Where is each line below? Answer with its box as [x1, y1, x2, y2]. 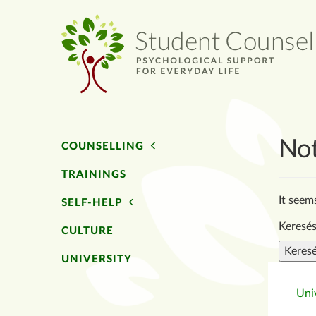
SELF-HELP [61, 197, 122, 208]
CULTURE [61, 226, 114, 236]
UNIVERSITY [61, 254, 132, 265]
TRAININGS [61, 169, 126, 180]
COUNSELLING [61, 141, 144, 152]
